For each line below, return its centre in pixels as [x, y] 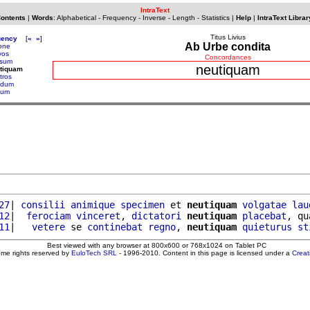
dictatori [156, 216]
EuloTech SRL [94, 253]
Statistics [215, 18]
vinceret [98, 216]
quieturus [267, 227]
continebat [115, 227]
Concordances [228, 57]
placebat [264, 216]
